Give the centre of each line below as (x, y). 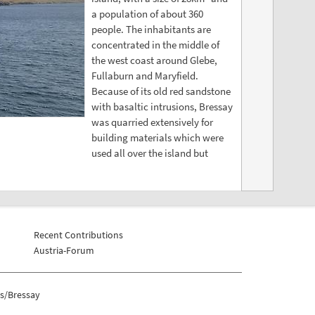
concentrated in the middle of (155, 45)
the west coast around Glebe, (154, 60)
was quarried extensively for (152, 122)
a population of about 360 (147, 14)
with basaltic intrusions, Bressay (162, 107)
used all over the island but (149, 153)
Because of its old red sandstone (161, 91)
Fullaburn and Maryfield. (144, 76)
